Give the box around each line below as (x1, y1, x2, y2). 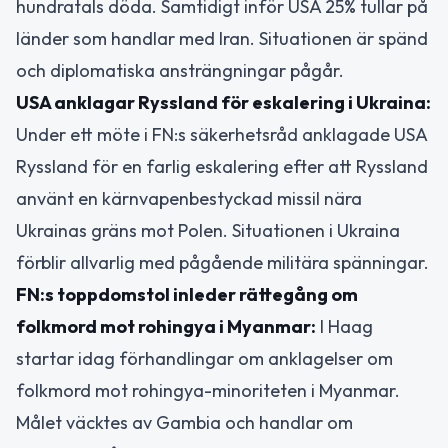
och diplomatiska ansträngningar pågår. (16, 58, 344, 82)
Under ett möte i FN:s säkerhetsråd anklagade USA (16, 122, 427, 146)
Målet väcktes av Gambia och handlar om (16, 410, 353, 434)
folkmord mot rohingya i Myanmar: (16, 314, 316, 338)
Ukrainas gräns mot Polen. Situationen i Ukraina (16, 218, 400, 242)
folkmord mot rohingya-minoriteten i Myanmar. (16, 378, 400, 402)
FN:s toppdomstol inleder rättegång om (16, 282, 358, 306)
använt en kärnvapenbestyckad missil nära (16, 186, 362, 210)
